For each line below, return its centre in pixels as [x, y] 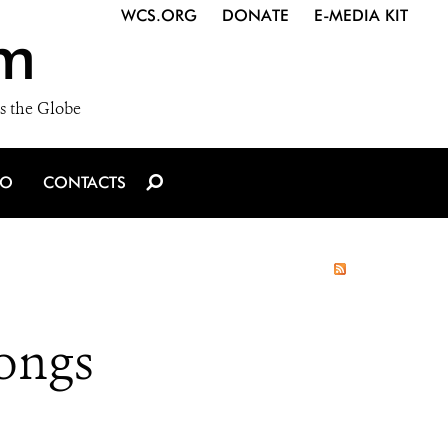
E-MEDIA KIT [361, 15]
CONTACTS [84, 182]
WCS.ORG [159, 15]
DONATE [255, 15]
